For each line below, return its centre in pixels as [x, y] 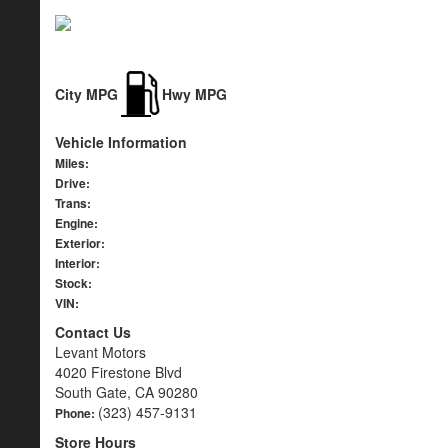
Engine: [76, 223]
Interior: [77, 263]
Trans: [73, 203]
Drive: [72, 183]
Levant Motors [100, 352]
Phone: [76, 413]
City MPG [86, 94]
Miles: [72, 163]
